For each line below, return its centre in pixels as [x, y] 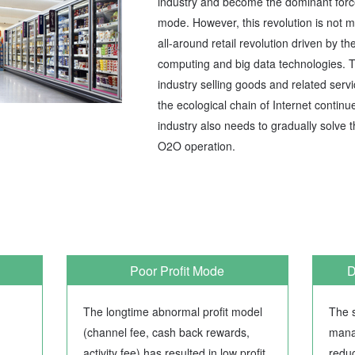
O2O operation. [197, 146]
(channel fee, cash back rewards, [166, 332]
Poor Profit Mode [177, 270]
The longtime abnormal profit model [172, 312]
